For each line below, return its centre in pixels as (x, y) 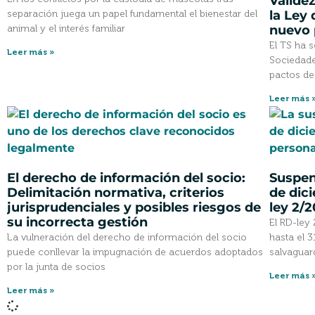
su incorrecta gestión (77, 222)
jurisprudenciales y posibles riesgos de (134, 207)
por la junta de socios (56, 266)
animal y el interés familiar (66, 28)
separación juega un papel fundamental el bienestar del (132, 13)
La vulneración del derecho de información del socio (127, 237)
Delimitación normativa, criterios (116, 192)
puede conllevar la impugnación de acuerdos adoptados (135, 252)
